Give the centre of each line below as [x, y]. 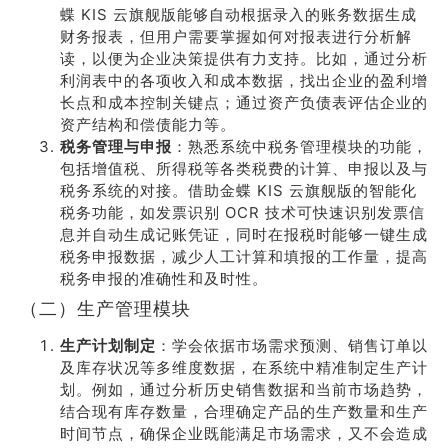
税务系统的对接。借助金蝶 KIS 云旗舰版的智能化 [238, 190]
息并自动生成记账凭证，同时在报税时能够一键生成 [244, 234]
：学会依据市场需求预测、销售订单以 [292, 345]
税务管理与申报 [116, 146]
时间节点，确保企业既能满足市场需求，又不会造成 [244, 433]
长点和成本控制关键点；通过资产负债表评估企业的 [244, 102]
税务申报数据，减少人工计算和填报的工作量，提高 [244, 256]
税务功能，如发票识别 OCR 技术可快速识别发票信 [242, 212]
